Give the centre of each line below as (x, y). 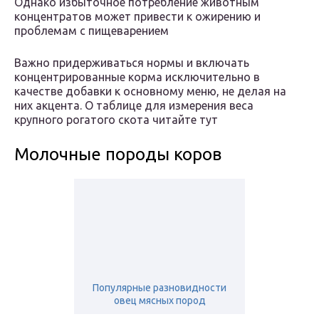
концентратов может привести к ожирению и (137, 17)
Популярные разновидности (159, 288)
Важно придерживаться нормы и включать (132, 63)
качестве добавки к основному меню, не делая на (150, 91)
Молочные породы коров (118, 155)
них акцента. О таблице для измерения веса (134, 106)
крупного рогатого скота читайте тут (116, 120)
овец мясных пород (159, 301)
